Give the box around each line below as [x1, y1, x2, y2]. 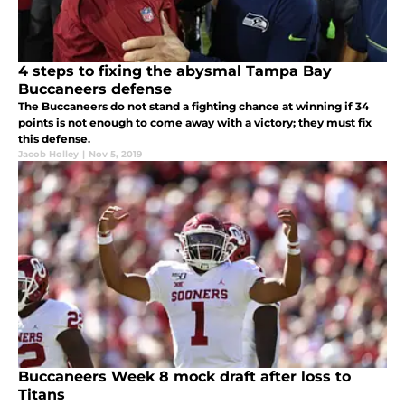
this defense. [18, 131, 90, 146]
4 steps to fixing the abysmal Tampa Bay [18, 61, 332, 80]
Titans [18, 385, 65, 403]
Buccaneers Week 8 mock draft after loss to [18, 367, 351, 385]
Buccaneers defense [18, 80, 172, 98]
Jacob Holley [18, 147, 79, 160]
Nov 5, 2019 [89, 147, 142, 160]
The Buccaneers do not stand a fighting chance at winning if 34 [18, 99, 369, 113]
